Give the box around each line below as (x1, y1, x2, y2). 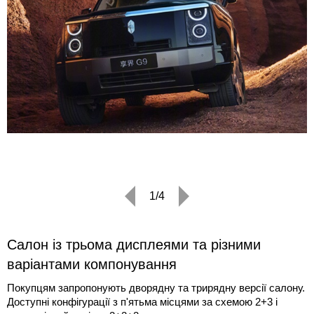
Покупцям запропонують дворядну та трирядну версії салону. (7, 282, 305, 294)
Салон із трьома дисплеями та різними (7, 237, 261, 253)
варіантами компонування (7, 257, 177, 273)
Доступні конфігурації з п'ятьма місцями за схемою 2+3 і (7, 296, 278, 308)
